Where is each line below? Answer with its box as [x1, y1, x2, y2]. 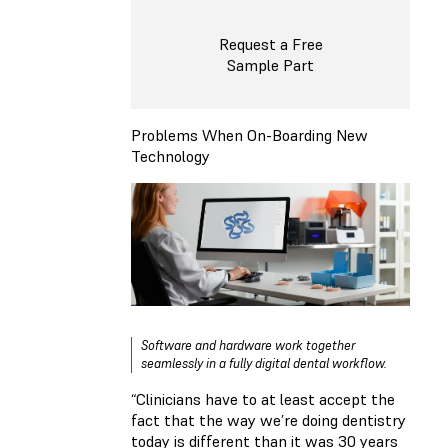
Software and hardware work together [141, 336, 355, 354]
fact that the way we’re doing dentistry [131, 409, 406, 430]
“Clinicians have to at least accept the [131, 388, 395, 409]
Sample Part [227, 55, 314, 76]
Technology [131, 145, 210, 166]
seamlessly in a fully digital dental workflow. [141, 354, 387, 372]
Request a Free [218, 34, 323, 55]
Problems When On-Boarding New [131, 124, 368, 145]
